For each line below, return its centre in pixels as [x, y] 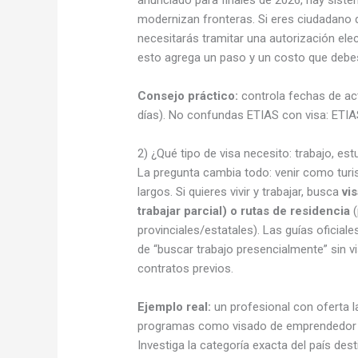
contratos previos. [186, 268]
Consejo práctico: [188, 95]
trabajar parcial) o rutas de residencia [244, 211]
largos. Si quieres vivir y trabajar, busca [240, 191]
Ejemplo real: [175, 306]
